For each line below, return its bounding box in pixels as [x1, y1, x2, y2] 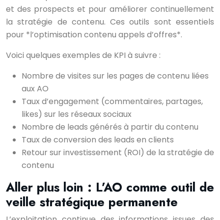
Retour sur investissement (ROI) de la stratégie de [22, 147, 214, 158]
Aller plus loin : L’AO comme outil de [6, 178, 214, 196]
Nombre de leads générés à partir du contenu [22, 121, 198, 133]
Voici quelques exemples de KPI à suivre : [6, 50, 161, 61]
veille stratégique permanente [6, 193, 178, 211]
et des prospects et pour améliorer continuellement [6, 3, 214, 15]
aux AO [22, 83, 49, 94]
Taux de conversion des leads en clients [22, 134, 174, 145]
